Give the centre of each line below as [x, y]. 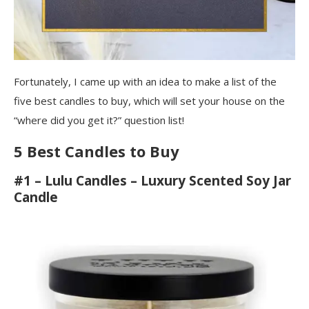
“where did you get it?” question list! [99, 120]
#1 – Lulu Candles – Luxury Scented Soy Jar [152, 181]
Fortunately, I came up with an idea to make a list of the [145, 81]
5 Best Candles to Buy [97, 151]
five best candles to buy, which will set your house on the [149, 101]
